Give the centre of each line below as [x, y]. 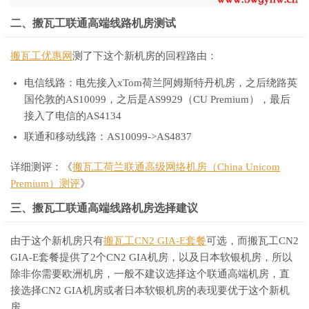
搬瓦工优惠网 [41, 56]
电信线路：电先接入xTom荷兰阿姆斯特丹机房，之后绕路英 [161, 83]
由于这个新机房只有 [57, 241]
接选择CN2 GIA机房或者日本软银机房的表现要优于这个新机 [150, 291]
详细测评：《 [41, 167]
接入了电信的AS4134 [73, 116]
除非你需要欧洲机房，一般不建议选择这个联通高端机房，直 [150, 274]
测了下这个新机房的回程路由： [145, 56]
